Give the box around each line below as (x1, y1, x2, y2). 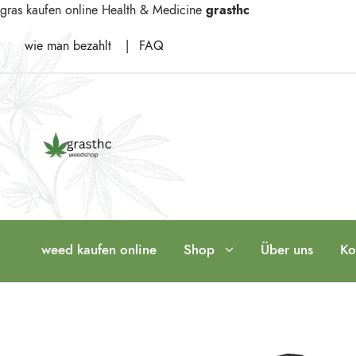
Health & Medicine (102, 2, 202, 19)
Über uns (261, 240, 313, 259)
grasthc (206, 2, 250, 19)
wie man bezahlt (25, 37, 115, 55)
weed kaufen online (41, 240, 157, 259)
